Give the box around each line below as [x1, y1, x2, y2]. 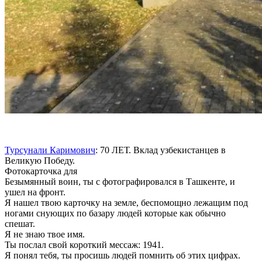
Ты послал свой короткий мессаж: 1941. [5, 239, 164, 250]
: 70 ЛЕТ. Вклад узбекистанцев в [95, 144, 226, 155]
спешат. [5, 218, 35, 229]
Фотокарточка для [5, 166, 77, 176]
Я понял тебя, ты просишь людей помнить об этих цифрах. [5, 250, 240, 260]
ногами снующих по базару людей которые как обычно [5, 208, 226, 218]
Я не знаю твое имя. [5, 229, 85, 239]
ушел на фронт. [5, 187, 65, 197]
